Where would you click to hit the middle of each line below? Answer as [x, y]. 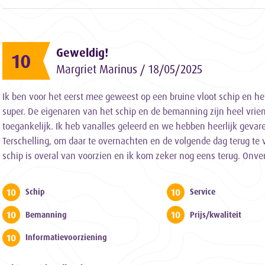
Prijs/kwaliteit [216, 214]
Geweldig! [82, 52]
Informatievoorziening [66, 237]
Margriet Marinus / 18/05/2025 [129, 69]
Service [203, 191]
